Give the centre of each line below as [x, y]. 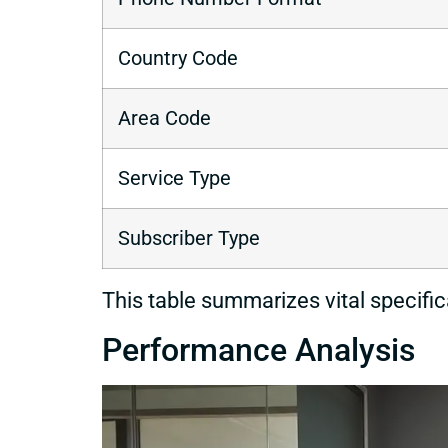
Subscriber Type [189, 239]
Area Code [164, 119]
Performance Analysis [258, 350]
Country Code [178, 59]
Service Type [174, 179]
